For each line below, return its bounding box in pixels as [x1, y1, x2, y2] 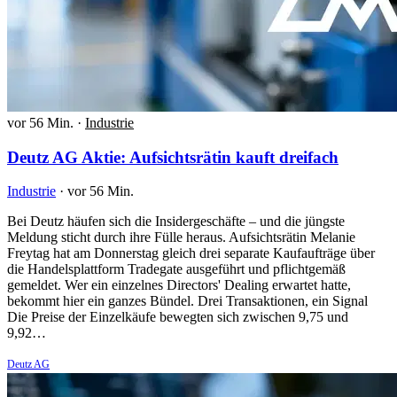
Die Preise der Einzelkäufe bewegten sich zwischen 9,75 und [7, 309, 348, 325]
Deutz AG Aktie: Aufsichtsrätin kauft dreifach [7, 147, 339, 167]
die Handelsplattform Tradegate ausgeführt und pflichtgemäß [7, 261, 346, 277]
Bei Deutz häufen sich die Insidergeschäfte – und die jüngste [7, 214, 345, 230]
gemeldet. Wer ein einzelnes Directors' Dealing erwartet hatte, [7, 277, 351, 293]
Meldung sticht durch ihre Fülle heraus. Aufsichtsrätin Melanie [7, 230, 355, 245]
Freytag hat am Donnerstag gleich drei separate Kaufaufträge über [7, 245, 375, 261]
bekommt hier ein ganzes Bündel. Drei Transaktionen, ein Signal [7, 293, 368, 309]
